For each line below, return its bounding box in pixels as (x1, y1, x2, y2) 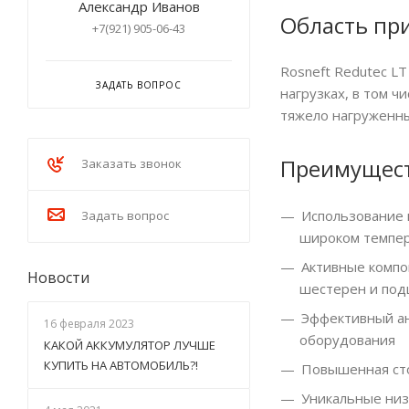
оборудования (299, 330, 395, 350)
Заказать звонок (81, 155, 182, 172)
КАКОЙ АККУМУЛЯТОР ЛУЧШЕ (44, 337, 215, 353)
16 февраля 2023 (44, 316, 134, 331)
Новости (27, 267, 89, 288)
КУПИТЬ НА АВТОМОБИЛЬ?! (44, 357, 198, 373)
